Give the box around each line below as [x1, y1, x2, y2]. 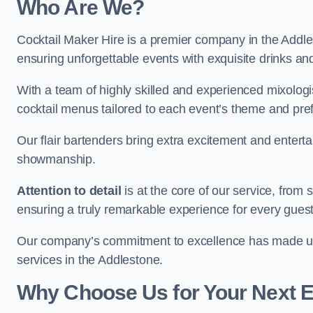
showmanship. [17, 152, 96, 166]
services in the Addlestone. [17, 253, 163, 267]
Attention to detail [17, 184, 122, 198]
